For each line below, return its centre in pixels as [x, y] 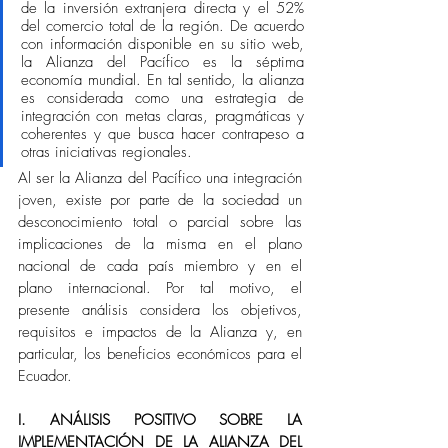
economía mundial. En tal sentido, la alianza [162, 80]
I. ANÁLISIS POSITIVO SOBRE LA [160, 420]
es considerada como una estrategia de [162, 98]
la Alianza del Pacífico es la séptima [162, 62]
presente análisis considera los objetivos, [160, 310]
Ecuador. [50, 376]
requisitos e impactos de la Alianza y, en [160, 332]
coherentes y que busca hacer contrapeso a [162, 134]
